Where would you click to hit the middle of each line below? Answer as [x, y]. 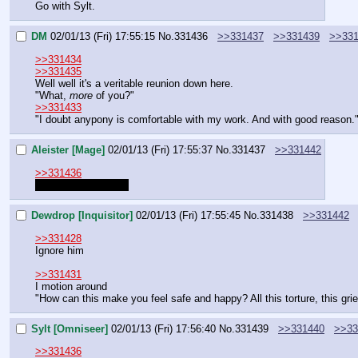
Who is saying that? [82, 185]
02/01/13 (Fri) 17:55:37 [160, 150]
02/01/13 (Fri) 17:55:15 [103, 37]
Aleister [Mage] [68, 150]
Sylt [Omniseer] [70, 329]
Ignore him [60, 250]
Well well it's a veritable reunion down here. [134, 83]
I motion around [71, 286]
